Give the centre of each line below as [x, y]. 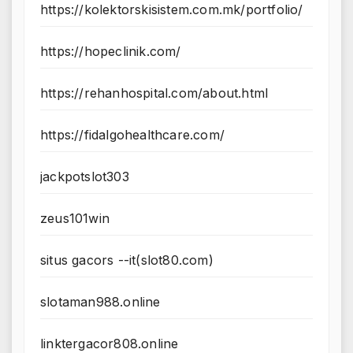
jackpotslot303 [85, 177]
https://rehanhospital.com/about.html [154, 93]
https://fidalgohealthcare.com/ [132, 135]
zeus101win [75, 219]
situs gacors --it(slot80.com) [127, 260]
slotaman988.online [100, 302]
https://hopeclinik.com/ [111, 52]
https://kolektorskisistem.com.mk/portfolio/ [172, 10]
